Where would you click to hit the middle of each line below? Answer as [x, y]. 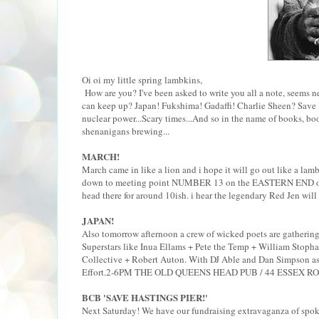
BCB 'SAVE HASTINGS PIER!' [146, 297]
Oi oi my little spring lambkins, [142, 79]
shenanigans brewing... [125, 131]
